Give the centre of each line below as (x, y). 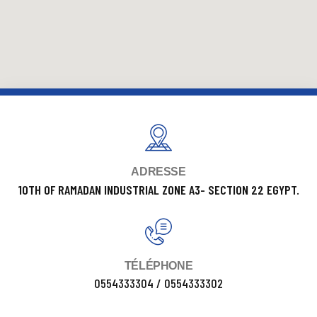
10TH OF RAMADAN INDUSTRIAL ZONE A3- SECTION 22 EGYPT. (158, 190)
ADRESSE (158, 172)
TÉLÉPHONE (158, 266)
